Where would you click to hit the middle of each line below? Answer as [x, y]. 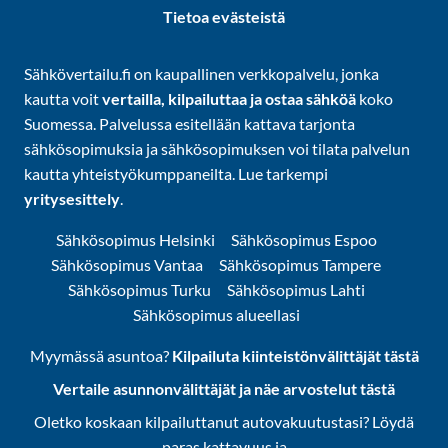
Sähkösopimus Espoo [303, 239]
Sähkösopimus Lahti [295, 289]
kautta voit [63, 98]
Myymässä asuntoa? [99, 355]
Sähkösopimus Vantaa [127, 264]
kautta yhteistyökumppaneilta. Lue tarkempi [176, 173]
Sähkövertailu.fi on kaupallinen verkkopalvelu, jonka [202, 73]
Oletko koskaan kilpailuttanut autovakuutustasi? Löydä [224, 421]
